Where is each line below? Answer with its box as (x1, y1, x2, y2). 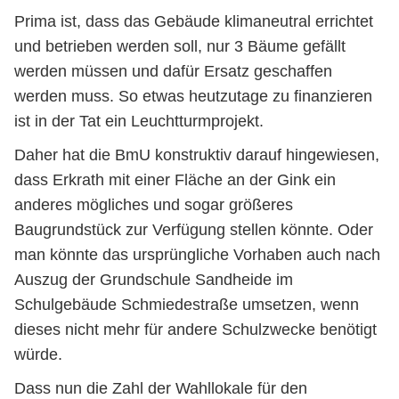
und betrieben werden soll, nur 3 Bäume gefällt (14, 37, 346, 55)
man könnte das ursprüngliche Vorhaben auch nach (14, 246, 380, 264)
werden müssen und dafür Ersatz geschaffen (14, 62, 332, 80)
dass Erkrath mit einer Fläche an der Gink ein (14, 171, 336, 189)
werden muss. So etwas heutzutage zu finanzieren (14, 87, 372, 105)
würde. (14, 346, 62, 363)
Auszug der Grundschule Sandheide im (14, 271, 293, 289)
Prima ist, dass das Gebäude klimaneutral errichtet (14, 12, 373, 30)
